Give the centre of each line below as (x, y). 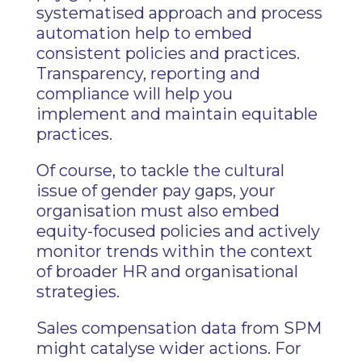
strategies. (78, 292)
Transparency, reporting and (148, 74)
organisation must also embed (158, 211)
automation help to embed (144, 33)
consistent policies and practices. (168, 53)
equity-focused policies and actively (178, 231)
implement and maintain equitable (177, 114)
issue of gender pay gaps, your (156, 191)
